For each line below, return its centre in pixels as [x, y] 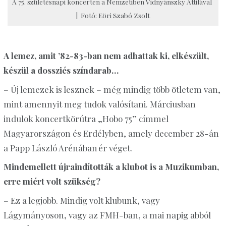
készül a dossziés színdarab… [61, 70]
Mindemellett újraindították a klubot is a [84, 167]
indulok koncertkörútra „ [53, 118]
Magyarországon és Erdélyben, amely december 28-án [111, 133]
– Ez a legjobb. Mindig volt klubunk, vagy [81, 200]
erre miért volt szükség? [52, 181]
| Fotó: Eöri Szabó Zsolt [113, 15]
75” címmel [145, 118]
